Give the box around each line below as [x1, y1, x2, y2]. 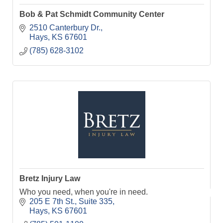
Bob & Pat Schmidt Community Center [19, 9, 164, 18]
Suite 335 [78, 197, 112, 206]
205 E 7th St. [29, 197, 75, 206]
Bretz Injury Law [19, 174, 80, 183]
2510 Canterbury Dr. [29, 23, 101, 32]
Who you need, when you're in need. [19, 188, 148, 197]
